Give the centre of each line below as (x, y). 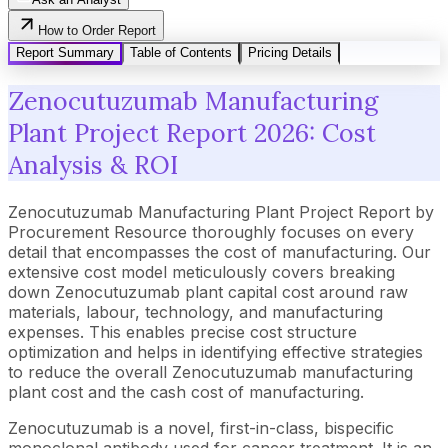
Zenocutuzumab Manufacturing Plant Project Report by (221, 212)
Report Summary (65, 52)
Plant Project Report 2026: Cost (192, 133)
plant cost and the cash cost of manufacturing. (186, 392)
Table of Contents (181, 52)
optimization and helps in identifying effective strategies (215, 352)
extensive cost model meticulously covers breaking (201, 272)
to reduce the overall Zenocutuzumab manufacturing (210, 372)
